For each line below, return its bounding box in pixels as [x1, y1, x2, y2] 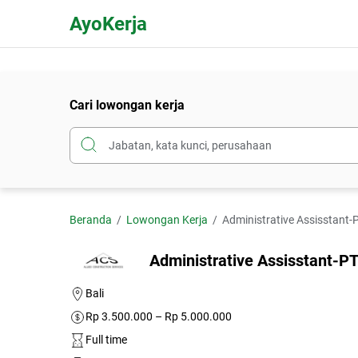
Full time [86, 333, 127, 347]
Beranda [70, 213, 112, 226]
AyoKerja [70, 13, 147, 35]
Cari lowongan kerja [70, 97, 185, 113]
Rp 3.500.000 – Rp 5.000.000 [86, 310, 232, 324]
